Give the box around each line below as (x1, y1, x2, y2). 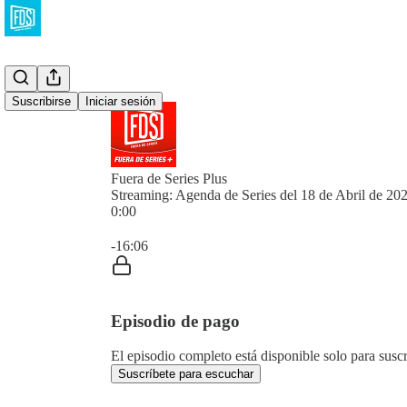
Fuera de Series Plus (111, 171, 227, 186)
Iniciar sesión (85, 94, 155, 108)
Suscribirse (12, 94, 71, 108)
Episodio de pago (111, 311, 240, 331)
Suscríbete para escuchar (118, 367, 253, 382)
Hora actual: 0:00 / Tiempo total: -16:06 (110, 219, 336, 234)
